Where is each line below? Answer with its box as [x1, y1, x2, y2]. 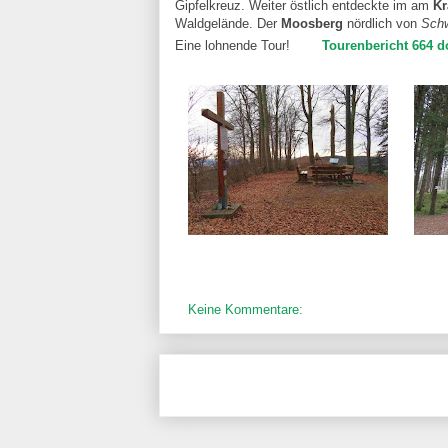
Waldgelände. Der [175, 15, 281, 31]
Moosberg [281, 15, 343, 31]
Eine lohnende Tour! [175, 37, 290, 53]
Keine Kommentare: [188, 301, 307, 317]
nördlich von [343, 15, 421, 31]
